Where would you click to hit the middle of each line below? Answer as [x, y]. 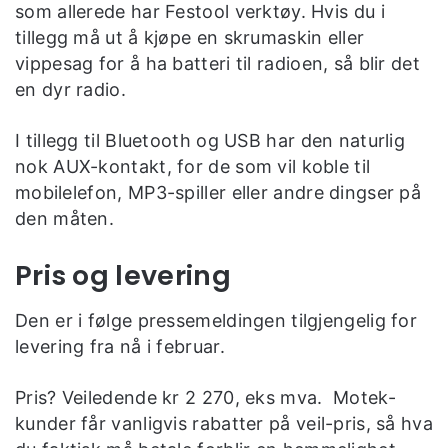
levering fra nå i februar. [120, 346]
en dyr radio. [70, 90]
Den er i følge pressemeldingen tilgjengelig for [216, 320]
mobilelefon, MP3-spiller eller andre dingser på [218, 193]
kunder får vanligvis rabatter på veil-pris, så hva [224, 423]
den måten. [65, 219]
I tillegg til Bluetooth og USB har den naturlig [210, 141]
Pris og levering [123, 276]
